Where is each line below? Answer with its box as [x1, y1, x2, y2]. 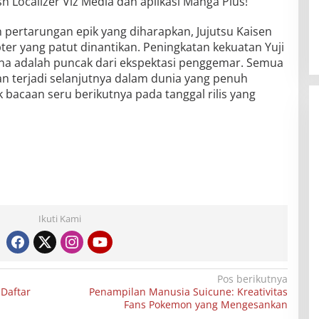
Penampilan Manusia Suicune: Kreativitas [88, 285, 288, 299]
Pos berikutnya [216, 272, 288, 286]
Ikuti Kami [38, 212, 81, 226]
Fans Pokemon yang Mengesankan [123, 298, 288, 312]
